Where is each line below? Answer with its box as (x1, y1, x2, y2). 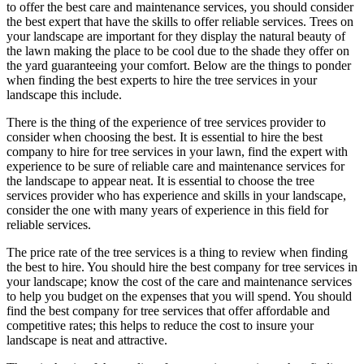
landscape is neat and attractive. (6, 333, 167, 348)
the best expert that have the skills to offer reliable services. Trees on (6, 15, 353, 29)
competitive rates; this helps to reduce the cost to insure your (6, 318, 314, 333)
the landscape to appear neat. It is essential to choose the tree (6, 174, 314, 188)
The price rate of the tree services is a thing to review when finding (6, 245, 348, 260)
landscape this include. (6, 88, 122, 102)
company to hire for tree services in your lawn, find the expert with (6, 145, 348, 159)
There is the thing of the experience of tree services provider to (6, 115, 326, 130)
